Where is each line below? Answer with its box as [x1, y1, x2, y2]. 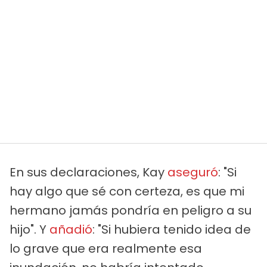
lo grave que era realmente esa [10, 240, 202, 257]
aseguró [167, 164, 218, 181]
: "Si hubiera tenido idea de [92, 221, 251, 238]
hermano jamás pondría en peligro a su [10, 202, 252, 219]
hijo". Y [10, 221, 49, 238]
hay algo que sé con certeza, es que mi [10, 183, 244, 200]
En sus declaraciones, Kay [10, 164, 167, 181]
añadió [49, 221, 92, 238]
